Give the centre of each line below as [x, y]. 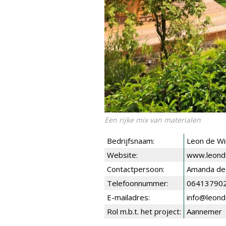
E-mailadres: [128, 197]
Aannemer [204, 211]
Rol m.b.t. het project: [144, 211]
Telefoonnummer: [138, 183]
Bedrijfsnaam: [131, 141]
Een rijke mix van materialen [153, 120]
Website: [122, 155]
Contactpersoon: [136, 169]
